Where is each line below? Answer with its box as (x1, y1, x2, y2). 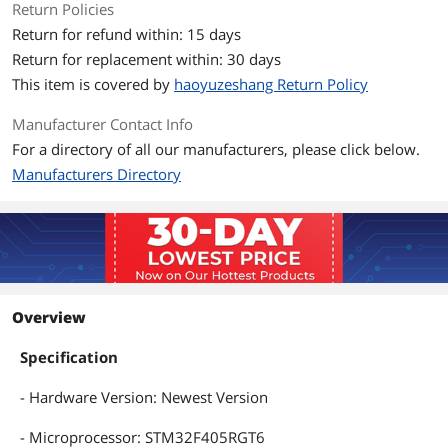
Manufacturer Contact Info (12, 114, 193, 134)
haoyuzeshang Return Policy (174, 74, 368, 94)
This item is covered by (12, 74, 174, 94)
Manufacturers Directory (12, 164, 181, 184)
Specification (20, 347, 118, 367)
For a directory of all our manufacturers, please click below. (12, 139, 420, 159)
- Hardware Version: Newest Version (20, 387, 268, 407)
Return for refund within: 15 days (12, 24, 241, 44)
